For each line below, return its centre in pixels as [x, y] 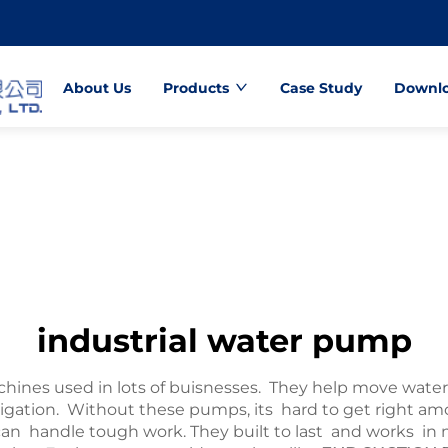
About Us [96, 88]
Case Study [320, 88]
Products [195, 88]
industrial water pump [224, 340]
